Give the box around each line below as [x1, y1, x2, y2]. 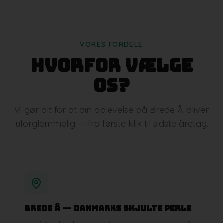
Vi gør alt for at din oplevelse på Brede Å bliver [14, 104, 209, 115]
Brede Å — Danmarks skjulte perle [24, 203, 191, 214]
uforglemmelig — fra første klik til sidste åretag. [15, 117, 208, 129]
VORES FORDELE [80, 39, 143, 49]
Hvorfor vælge [30, 53, 193, 77]
